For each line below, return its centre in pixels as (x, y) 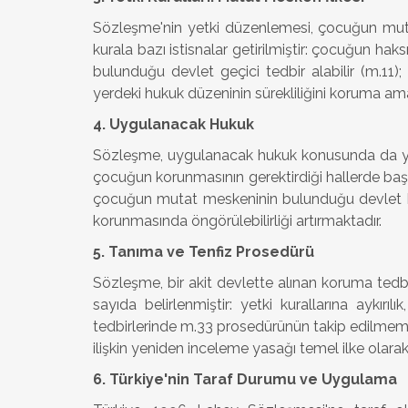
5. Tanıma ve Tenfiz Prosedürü (204, 252)
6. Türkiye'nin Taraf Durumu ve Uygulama (245, 379)
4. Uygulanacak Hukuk (173, 124)
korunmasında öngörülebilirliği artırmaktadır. (237, 221)
